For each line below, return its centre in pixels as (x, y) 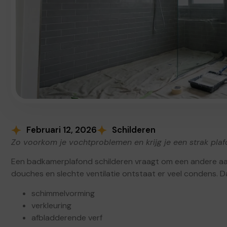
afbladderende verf (67, 217)
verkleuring (51, 205)
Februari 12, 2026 (62, 130)
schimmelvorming (63, 193)
